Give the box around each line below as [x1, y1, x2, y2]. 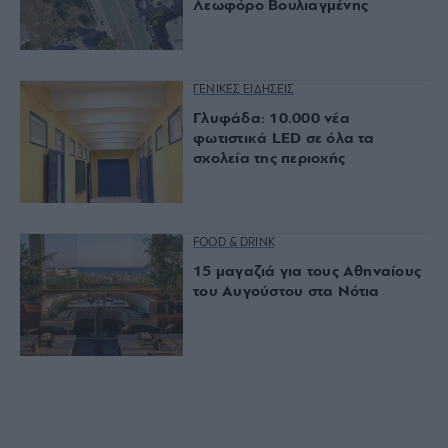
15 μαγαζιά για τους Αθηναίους [193, 264, 422, 281]
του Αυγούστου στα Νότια [193, 284, 380, 301]
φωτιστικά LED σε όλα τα [193, 130, 375, 147]
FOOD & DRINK [193, 237, 275, 250]
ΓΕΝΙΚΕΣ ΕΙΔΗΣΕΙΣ [193, 83, 295, 96]
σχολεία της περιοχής [193, 150, 345, 167]
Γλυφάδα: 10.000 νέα [193, 110, 350, 127]
